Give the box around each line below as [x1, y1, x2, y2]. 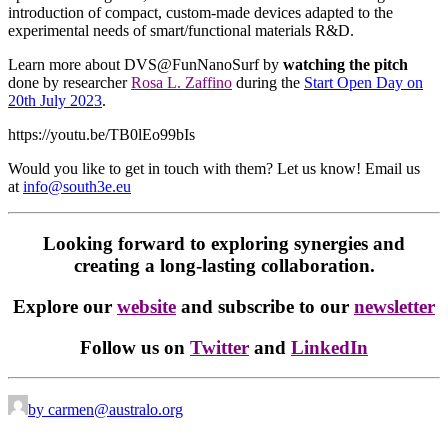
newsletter [354, 295, 435, 317]
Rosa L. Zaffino [131, 74, 232, 92]
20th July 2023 [8, 92, 102, 110]
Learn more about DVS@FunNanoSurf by [8, 56, 283, 74]
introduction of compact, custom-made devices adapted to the [8, 4, 393, 22]
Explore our [13, 295, 117, 317]
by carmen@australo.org [28, 401, 183, 419]
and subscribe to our [176, 295, 354, 317]
